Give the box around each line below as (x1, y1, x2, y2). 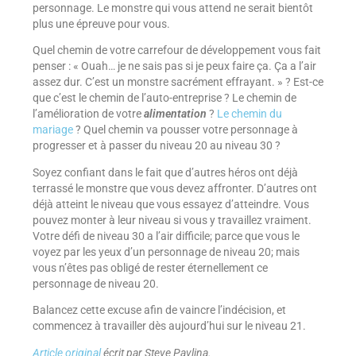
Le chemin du (216, 107, 282, 121)
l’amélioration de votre (32, 107, 144, 121)
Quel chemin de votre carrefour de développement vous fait (32, 44, 321, 57)
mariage (32, 123, 73, 137)
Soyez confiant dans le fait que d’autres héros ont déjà (32, 165, 298, 179)
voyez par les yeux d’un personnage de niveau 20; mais (32, 245, 300, 258)
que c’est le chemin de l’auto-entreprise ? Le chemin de (32, 91, 296, 105)
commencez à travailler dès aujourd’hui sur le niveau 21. (32, 319, 306, 333)
